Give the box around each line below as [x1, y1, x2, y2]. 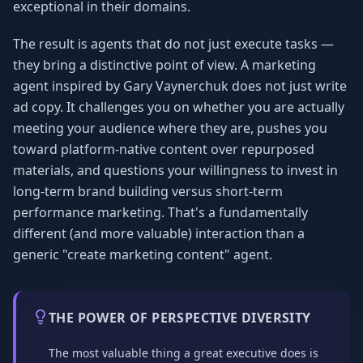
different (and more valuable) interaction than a [13, 224, 305, 242]
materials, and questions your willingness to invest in [13, 161, 338, 179]
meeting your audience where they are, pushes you [13, 119, 327, 137]
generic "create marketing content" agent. [13, 246, 272, 263]
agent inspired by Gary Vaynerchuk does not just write [13, 77, 347, 95]
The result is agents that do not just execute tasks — [13, 35, 334, 53]
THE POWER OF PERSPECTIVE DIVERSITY [49, 309, 311, 327]
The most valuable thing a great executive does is [49, 345, 318, 361]
